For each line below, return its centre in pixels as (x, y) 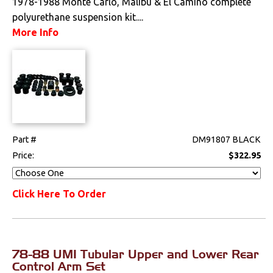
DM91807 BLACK (227, 139)
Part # (25, 139)
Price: (24, 155)
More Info (36, 32)
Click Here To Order (59, 193)
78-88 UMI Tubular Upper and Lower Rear (136, 254)
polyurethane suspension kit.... (78, 17)
